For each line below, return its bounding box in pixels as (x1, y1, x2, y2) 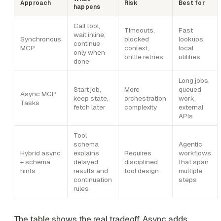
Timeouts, (124, 25, 155, 35)
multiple (179, 166, 202, 175)
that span (179, 157, 209, 166)
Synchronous (20, 34, 61, 43)
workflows (179, 148, 211, 157)
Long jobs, (179, 75, 210, 85)
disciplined (124, 157, 158, 166)
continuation (74, 175, 112, 184)
